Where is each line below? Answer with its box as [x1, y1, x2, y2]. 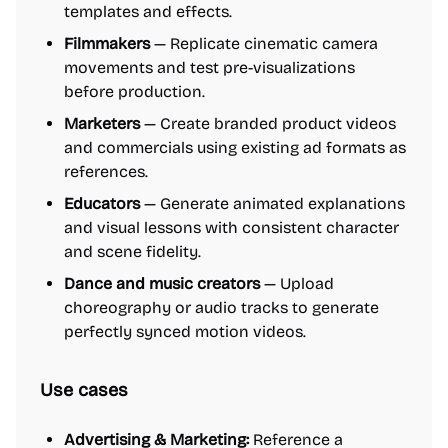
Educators [64, 194, 140, 213]
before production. [64, 82, 205, 101]
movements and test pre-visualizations [64, 58, 355, 77]
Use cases [40, 379, 128, 401]
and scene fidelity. [64, 242, 201, 261]
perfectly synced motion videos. [64, 322, 306, 341]
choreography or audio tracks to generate [64, 298, 379, 317]
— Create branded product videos [140, 114, 396, 133]
